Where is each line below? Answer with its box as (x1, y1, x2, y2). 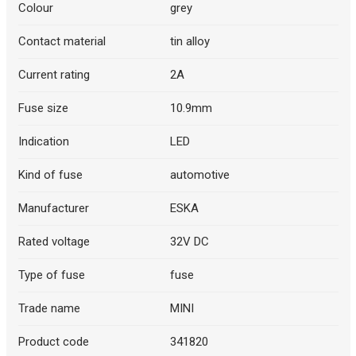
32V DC (170, 234, 209, 250)
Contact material (17, 34, 106, 49)
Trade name (17, 301, 80, 316)
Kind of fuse (17, 168, 83, 183)
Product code (17, 335, 89, 350)
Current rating (17, 68, 90, 83)
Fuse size (17, 101, 68, 116)
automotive (170, 168, 230, 183)
